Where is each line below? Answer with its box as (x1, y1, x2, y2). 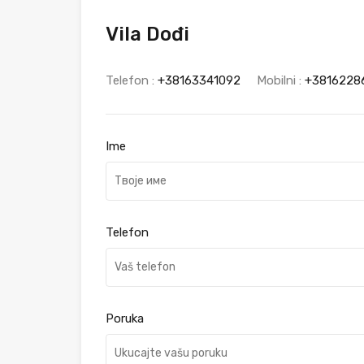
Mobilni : (257, 72, 305, 88)
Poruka (106, 310, 144, 326)
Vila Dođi (106, 22, 189, 45)
